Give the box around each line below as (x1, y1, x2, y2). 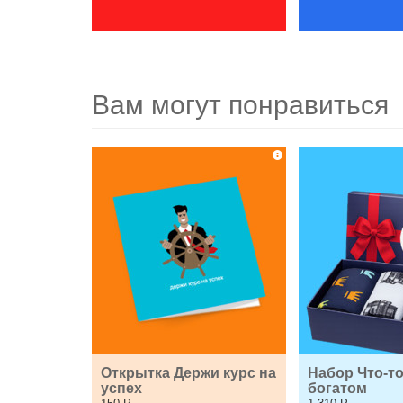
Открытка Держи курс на (101, 365, 276, 381)
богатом (308, 381, 367, 396)
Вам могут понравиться (92, 90, 389, 120)
